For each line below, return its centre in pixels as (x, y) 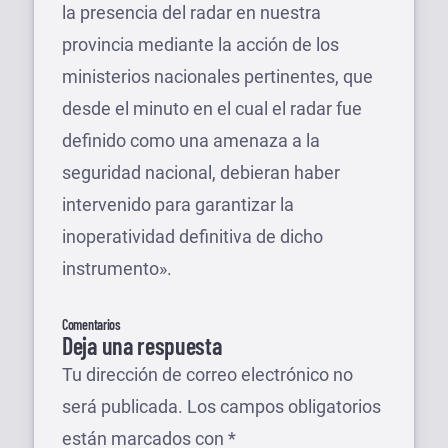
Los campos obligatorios (284, 407)
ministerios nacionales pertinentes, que (217, 77)
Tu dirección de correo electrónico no (207, 375)
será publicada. (122, 407)
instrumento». (117, 269)
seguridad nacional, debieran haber (201, 173)
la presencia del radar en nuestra (191, 13)
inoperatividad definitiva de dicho (192, 237)
